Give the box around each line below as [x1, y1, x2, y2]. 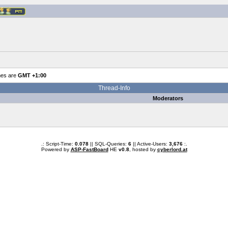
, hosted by [129, 147, 157, 152]
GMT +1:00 [17, 72, 46, 78]
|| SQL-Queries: [88, 141, 128, 147]
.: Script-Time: [41, 141, 75, 147]
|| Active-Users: [131, 141, 169, 147]
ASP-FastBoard [70, 147, 108, 152]
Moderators [152, 95, 183, 101]
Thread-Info [98, 84, 130, 92]
